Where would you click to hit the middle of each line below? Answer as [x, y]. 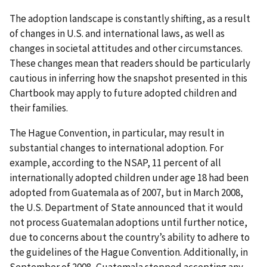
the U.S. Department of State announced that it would [126, 207]
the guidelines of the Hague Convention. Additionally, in [129, 252]
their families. [39, 108]
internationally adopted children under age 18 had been [129, 177]
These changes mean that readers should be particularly [130, 63]
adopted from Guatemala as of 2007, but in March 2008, [126, 192]
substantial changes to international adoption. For [117, 148]
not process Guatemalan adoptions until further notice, [128, 222]
